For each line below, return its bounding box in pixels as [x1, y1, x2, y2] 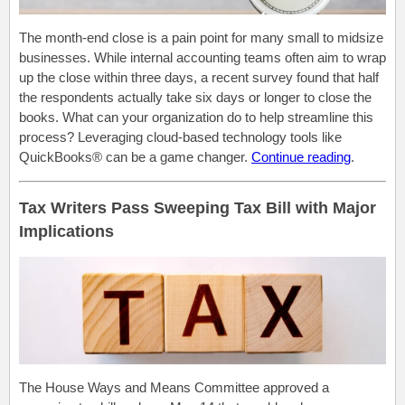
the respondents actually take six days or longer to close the [19, 89, 372, 105]
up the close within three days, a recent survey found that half [19, 69, 379, 85]
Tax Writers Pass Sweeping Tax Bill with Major [19, 198, 376, 217]
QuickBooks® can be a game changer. [19, 148, 248, 165]
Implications [19, 221, 114, 240]
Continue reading [251, 148, 351, 165]
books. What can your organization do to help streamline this [19, 108, 373, 125]
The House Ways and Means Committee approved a [19, 379, 329, 395]
